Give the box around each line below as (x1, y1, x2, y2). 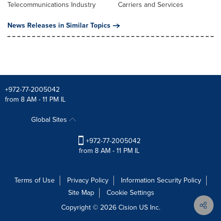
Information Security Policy (121, 175, 201, 186)
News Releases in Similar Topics (7, 20, 110, 31)
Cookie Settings (107, 187, 154, 198)
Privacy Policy (67, 175, 109, 186)
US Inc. (137, 202, 160, 213)
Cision (118, 202, 137, 213)
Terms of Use (14, 175, 55, 186)
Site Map (68, 187, 94, 198)
